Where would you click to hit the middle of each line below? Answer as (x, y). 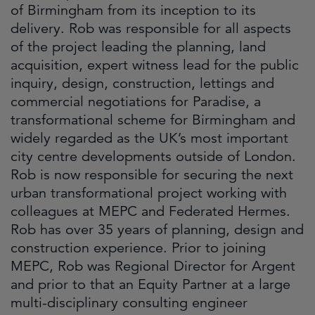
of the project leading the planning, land (138, 47)
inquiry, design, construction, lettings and (142, 83)
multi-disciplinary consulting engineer (129, 303)
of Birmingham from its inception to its (133, 10)
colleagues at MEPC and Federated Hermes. (150, 211)
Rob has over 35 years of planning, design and (157, 230)
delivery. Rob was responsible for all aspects (151, 28)
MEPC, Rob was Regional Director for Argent (153, 266)
